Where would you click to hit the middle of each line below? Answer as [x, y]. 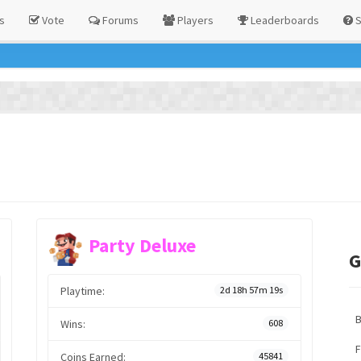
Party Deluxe [142, 246]
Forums [119, 20]
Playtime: [82, 291]
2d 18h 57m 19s [252, 290]
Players [194, 20]
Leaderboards [283, 20]
